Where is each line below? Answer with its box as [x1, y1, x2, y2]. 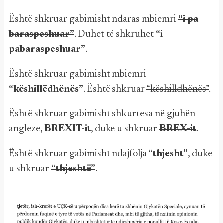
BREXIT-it [44, 123, 91, 134]
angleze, [9, 123, 44, 134]
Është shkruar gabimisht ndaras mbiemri [9, 14, 178, 24]
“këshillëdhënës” [9, 84, 83, 94]
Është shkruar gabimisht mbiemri [9, 69, 146, 79]
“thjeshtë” [51, 163, 95, 174]
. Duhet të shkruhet [74, 29, 156, 39]
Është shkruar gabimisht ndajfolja [9, 148, 147, 159]
